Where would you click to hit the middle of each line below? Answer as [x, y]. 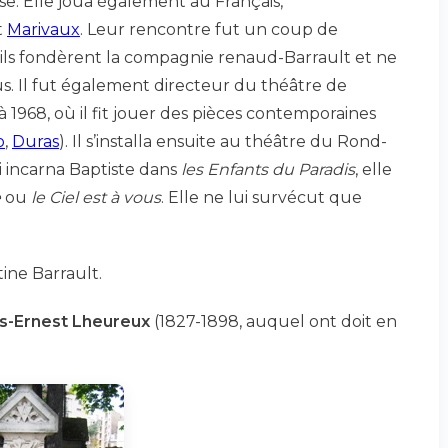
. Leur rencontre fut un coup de [209, 29]
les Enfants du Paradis [268, 169]
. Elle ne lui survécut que [261, 197]
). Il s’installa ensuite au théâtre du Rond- [223, 141]
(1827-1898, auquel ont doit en [273, 321]
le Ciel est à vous [96, 197]
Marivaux [43, 29]
